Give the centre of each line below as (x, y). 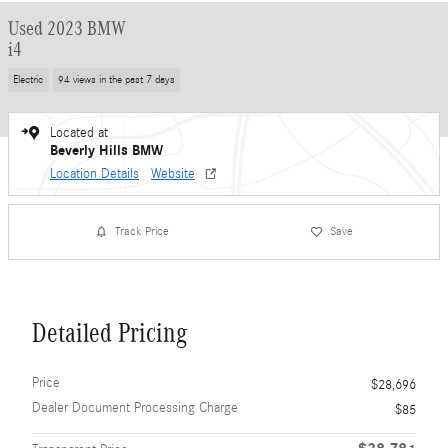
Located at (79, 132)
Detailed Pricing (109, 332)
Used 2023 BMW (67, 28)
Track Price (142, 231)
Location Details (94, 173)
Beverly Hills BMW (106, 150)
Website (173, 173)
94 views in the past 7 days (116, 79)
